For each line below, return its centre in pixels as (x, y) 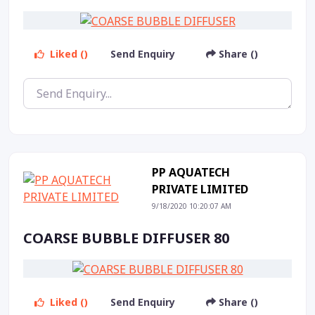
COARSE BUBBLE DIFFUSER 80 (126, 238)
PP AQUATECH (191, 173)
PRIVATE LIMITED (200, 189)
